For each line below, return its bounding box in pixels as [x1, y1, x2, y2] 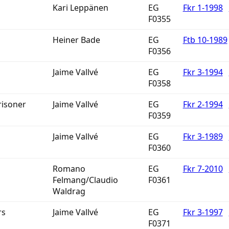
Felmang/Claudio [52, 174, 118, 186]
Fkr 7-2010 [182, 163, 223, 174]
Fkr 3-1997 [182, 207, 223, 218]
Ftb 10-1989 [182, 34, 227, 45]
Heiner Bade [52, 34, 100, 45]
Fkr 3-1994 [182, 66, 223, 78]
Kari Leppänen [52, 2, 108, 13]
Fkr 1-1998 [182, 2, 223, 13]
